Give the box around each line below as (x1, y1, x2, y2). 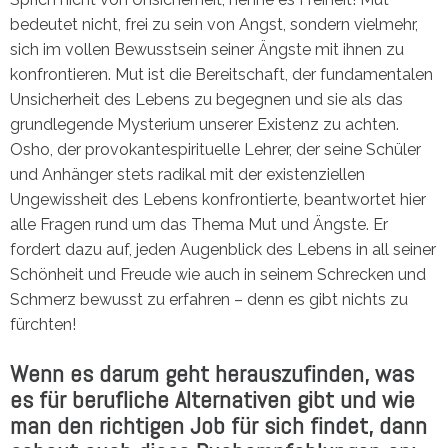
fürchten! (10, 314, 76, 334)
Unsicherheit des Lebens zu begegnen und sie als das (10, 89, 403, 109)
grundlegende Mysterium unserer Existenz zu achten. (10, 114, 399, 134)
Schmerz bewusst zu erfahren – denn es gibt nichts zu (10, 289, 408, 309)
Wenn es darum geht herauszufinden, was (10, 357, 414, 389)
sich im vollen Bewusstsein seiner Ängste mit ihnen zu (10, 39, 404, 59)
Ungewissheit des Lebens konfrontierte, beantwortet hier (10, 189, 426, 209)
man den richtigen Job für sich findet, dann (10, 409, 427, 441)
